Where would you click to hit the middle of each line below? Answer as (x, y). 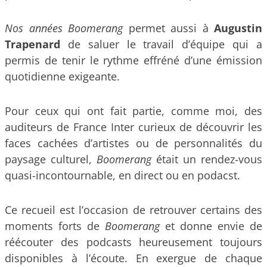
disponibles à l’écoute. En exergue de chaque (133, 258)
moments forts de (55, 226)
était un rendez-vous (207, 159)
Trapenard (32, 44)
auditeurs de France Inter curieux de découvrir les (133, 127)
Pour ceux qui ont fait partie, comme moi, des (133, 111)
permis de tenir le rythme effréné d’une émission (133, 60)
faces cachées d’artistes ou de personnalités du (133, 143)
